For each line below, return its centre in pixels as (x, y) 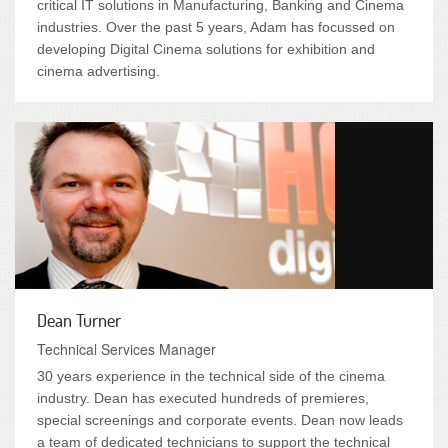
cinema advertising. (98, 71)
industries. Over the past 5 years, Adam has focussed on (216, 27)
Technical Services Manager (126, 349)
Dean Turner (79, 320)
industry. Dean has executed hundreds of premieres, (203, 398)
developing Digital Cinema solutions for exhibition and (206, 49)
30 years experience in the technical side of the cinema (211, 376)
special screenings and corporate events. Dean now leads (220, 420)
